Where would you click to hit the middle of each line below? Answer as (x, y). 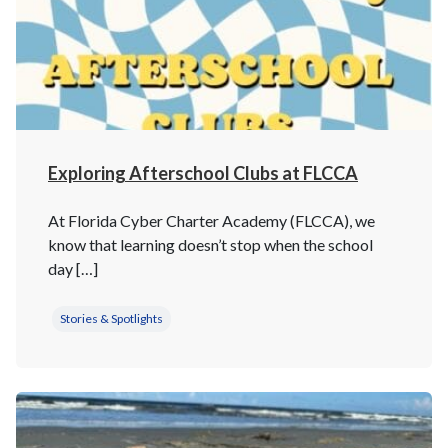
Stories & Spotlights (111, 318)
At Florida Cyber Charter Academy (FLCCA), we (211, 220)
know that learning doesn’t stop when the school (210, 244)
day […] (73, 268)
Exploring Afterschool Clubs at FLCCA (203, 173)
